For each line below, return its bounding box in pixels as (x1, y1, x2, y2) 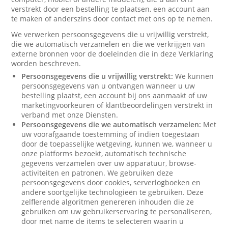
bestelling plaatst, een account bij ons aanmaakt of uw (21, 91, 208, 100)
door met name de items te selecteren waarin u (21, 216, 184, 226)
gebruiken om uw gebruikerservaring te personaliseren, (21, 207, 212, 216)
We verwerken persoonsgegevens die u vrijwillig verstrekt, (11, 30, 209, 39)
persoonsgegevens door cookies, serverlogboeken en (21, 178, 201, 187)
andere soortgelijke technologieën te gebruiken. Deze (21, 187, 204, 197)
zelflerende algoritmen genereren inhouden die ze (21, 197, 194, 207)
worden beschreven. (11, 59, 81, 68)
